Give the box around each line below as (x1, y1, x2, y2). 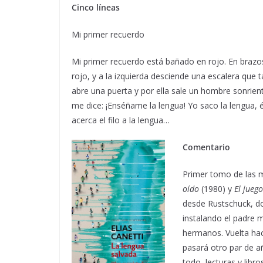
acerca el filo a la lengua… (72, 114, 170, 126)
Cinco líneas (72, 1, 120, 13)
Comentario (183, 141, 230, 153)
